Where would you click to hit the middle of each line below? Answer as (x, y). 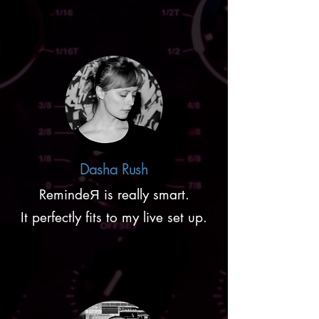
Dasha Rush (114, 169)
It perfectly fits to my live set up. (114, 218)
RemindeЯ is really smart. (114, 195)
